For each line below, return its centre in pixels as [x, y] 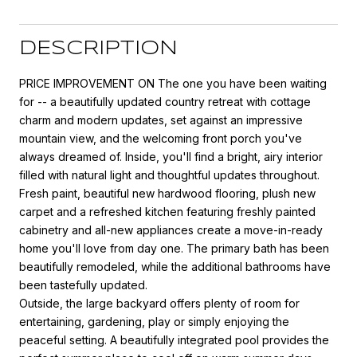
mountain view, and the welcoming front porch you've [161, 138]
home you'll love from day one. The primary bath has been [174, 248]
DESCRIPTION [98, 49]
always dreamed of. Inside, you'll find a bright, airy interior [171, 156]
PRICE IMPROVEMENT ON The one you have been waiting [173, 83]
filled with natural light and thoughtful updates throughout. [169, 175]
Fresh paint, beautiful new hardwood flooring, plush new [167, 193]
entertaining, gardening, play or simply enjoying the [154, 321]
